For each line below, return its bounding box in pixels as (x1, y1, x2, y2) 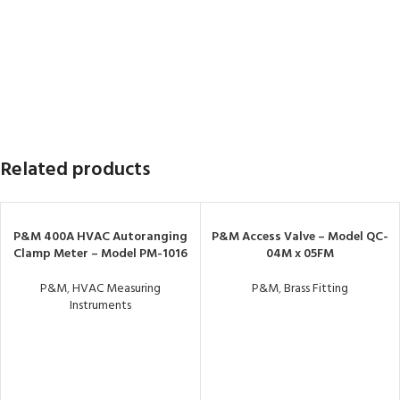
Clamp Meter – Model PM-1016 (12, 243, 187, 264)
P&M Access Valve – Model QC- (211, 226, 388, 247)
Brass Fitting (283, 278, 348, 299)
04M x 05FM (265, 243, 334, 264)
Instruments (69, 295, 131, 316)
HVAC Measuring (71, 278, 161, 299)
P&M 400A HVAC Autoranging (12, 226, 187, 247)
